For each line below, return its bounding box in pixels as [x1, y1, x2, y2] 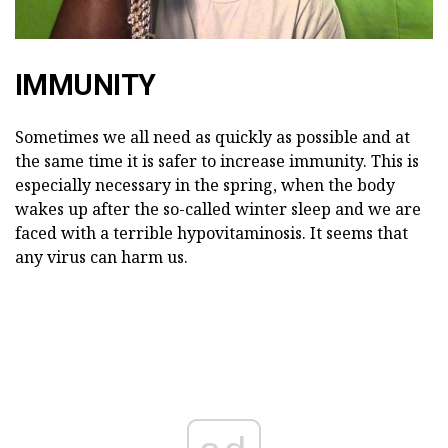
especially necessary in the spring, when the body [15, 173, 395, 196]
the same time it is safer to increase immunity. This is [15, 149, 419, 172]
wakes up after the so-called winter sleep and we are [15, 197, 421, 220]
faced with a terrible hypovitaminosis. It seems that [15, 221, 408, 244]
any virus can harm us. [15, 245, 188, 268]
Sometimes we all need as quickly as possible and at [15, 125, 410, 148]
